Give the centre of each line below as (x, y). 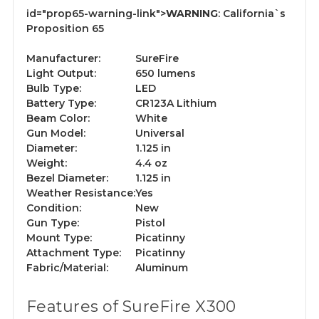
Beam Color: (58, 119)
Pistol (150, 223)
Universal (160, 134)
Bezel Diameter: (67, 178)
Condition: (54, 208)
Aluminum (162, 268)
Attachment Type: (74, 253)
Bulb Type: (54, 89)
